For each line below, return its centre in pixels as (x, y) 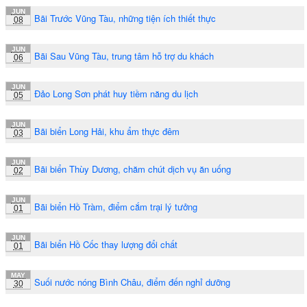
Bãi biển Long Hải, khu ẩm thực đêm (107, 131)
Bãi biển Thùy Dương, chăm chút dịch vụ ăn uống (133, 169)
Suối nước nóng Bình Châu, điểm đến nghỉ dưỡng (132, 282)
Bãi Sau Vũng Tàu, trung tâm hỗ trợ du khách (124, 56)
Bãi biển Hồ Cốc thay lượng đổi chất (106, 244)
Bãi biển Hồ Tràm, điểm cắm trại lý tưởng (116, 206)
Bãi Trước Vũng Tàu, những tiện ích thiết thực (125, 18)
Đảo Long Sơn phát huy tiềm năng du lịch (116, 93)
